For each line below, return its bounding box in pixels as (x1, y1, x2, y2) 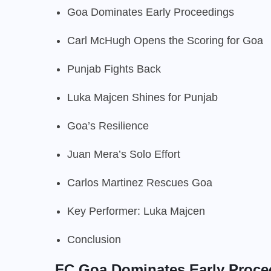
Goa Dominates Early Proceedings (67, 5, 234, 18)
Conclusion (67, 233, 121, 246)
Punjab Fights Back (67, 62, 161, 75)
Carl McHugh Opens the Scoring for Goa (67, 34, 263, 47)
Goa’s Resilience (67, 119, 149, 132)
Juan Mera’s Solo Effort (67, 148, 180, 160)
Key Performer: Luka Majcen (67, 204, 205, 217)
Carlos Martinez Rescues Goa (67, 176, 212, 189)
